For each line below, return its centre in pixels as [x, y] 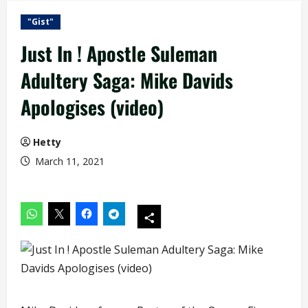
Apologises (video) [92, 107]
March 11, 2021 [68, 161]
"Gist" [41, 22]
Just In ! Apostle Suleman [119, 53]
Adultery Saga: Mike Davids [127, 80]
